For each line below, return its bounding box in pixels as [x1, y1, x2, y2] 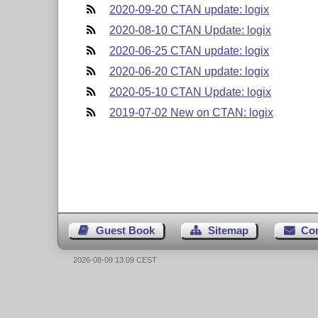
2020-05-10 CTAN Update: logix [109, 85, 271, 98]
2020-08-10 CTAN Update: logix [109, 23, 271, 36]
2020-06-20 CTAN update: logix [109, 65, 269, 77]
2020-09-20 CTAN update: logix [109, 3, 269, 16]
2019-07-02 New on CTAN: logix [109, 106, 273, 119]
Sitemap [207, 224, 248, 237]
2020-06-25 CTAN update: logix [109, 44, 269, 57]
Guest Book [95, 224, 155, 237]
